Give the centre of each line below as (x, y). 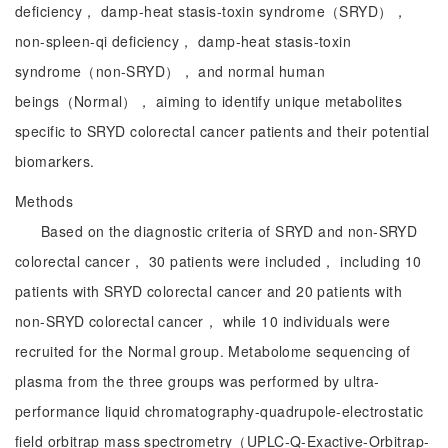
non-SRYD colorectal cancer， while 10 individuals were (203, 321)
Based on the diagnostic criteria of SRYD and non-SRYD (229, 231)
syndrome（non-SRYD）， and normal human (170, 71)
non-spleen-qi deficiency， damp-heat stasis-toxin (183, 41)
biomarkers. (55, 161)
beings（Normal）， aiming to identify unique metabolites (209, 101)
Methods (44, 201)
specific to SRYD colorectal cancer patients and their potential (222, 131)
